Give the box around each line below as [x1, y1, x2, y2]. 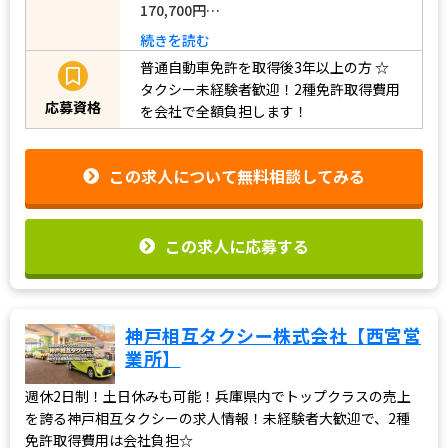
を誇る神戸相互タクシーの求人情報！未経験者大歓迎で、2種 [25, 407, 410, 428]
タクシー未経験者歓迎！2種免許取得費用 [140, 79, 400, 100]
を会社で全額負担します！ [140, 101, 308, 122]
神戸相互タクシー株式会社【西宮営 [125, 321, 421, 348]
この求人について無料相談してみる [109, 164, 365, 189]
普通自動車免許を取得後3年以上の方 [140, 57, 372, 78]
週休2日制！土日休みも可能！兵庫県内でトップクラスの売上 [25, 385, 411, 406]
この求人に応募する [165, 233, 309, 258]
